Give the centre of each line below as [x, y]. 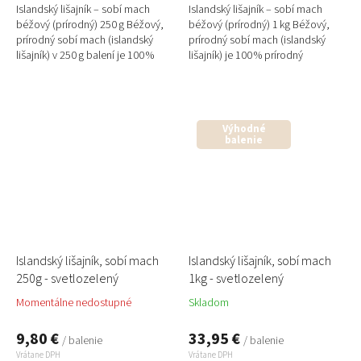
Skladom [209, 303]
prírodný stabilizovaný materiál [87, 71]
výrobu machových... [236, 86]
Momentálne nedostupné [74, 303]
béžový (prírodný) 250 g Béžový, [90, 25]
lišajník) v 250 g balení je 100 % [85, 55]
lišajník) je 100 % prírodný [246, 55]
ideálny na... [43, 86]
